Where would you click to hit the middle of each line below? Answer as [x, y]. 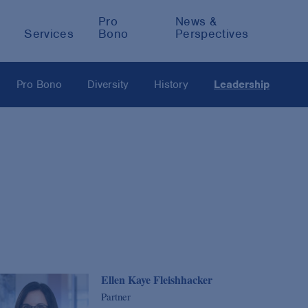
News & [196, 21]
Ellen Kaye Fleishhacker [156, 280]
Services [49, 33]
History [171, 85]
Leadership [242, 85]
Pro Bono [39, 85]
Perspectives [212, 33]
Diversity [108, 85]
